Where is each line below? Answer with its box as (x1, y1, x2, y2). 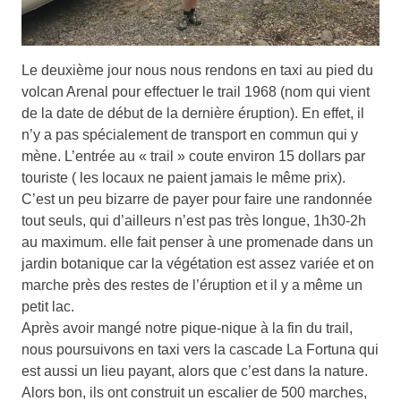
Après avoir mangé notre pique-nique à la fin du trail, (21, 320, 353, 336)
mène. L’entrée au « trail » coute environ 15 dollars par (21, 148, 365, 164)
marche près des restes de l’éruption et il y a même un (21, 277, 363, 293)
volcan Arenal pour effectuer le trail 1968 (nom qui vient (21, 83, 370, 99)
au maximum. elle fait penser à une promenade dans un (21, 234, 373, 250)
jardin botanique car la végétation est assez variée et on (21, 255, 374, 271)
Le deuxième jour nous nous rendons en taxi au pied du (21, 62, 373, 78)
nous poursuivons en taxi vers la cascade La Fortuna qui (21, 341, 379, 357)
